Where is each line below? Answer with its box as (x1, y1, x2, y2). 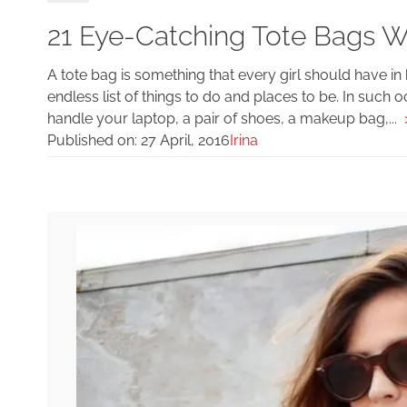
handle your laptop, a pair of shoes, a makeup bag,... (47, 109, 404, 127)
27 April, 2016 (141, 131, 230, 149)
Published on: (47, 131, 141, 149)
